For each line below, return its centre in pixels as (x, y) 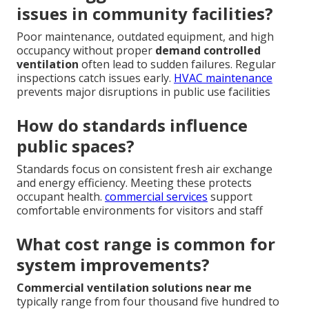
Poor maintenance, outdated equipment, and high (145, 36)
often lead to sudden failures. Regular (177, 64)
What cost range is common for (146, 243)
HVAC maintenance (223, 78)
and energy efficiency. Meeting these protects (134, 182)
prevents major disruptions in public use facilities (143, 91)
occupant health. (61, 196)
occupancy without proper (86, 50)
